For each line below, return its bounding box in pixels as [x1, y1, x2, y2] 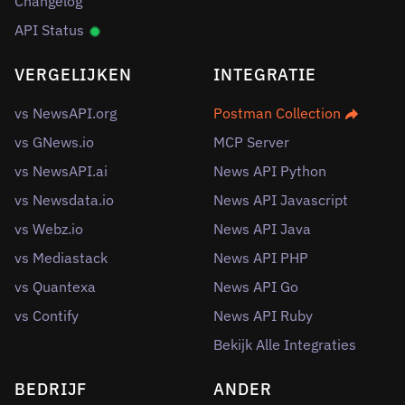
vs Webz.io [14, 220, 83, 238]
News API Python [213, 162, 326, 180]
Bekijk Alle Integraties [213, 335, 356, 353]
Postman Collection [213, 104, 344, 122]
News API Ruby [213, 306, 313, 325]
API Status [14, 21, 88, 39]
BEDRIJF [14, 379, 88, 400]
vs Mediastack [14, 249, 108, 267]
